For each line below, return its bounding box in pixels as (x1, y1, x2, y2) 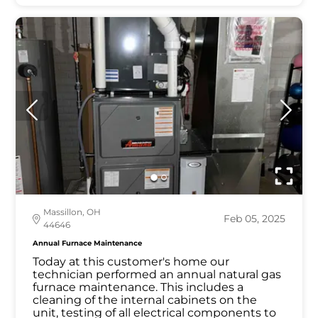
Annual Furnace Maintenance (33, 238, 143, 248)
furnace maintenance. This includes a (33, 280, 244, 295)
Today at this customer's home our (33, 255, 230, 269)
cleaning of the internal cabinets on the (33, 293, 258, 307)
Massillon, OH (43, 207, 102, 218)
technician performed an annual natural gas (33, 268, 282, 282)
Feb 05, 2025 (223, 212, 285, 226)
